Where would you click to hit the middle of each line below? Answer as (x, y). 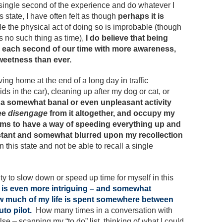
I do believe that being (127, 38)
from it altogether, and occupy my (112, 113)
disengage (29, 113)
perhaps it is (141, 16)
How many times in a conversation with (103, 210)
